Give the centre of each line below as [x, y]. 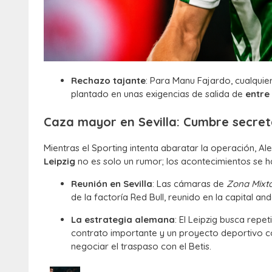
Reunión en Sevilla [112, 183]
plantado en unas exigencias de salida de [158, 94]
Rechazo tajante [108, 81]
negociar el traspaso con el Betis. [141, 246]
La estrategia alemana [123, 219]
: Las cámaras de [189, 183]
